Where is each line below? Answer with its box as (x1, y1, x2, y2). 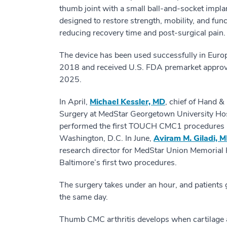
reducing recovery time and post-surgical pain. (59, 27, 225, 39)
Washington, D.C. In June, (59, 133, 154, 144)
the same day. (59, 192, 108, 203)
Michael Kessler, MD (90, 96, 165, 107)
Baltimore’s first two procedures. (59, 157, 177, 168)
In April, (59, 96, 90, 107)
